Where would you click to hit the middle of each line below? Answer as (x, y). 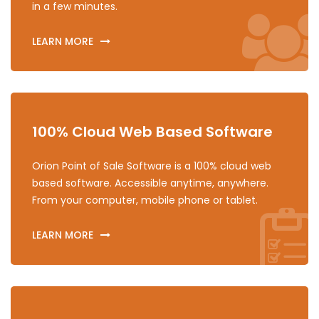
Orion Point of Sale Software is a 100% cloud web (152, 166)
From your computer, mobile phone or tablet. (145, 200)
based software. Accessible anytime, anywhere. (150, 183)
